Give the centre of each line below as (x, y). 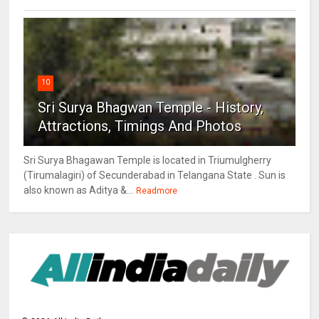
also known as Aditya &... (79, 190)
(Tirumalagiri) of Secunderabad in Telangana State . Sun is (155, 175)
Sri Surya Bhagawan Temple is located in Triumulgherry (148, 160)
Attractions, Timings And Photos (140, 126)
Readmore (157, 190)
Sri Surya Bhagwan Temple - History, (151, 107)
